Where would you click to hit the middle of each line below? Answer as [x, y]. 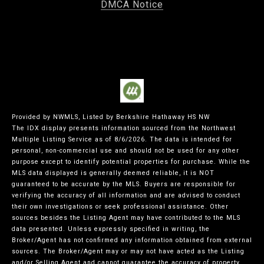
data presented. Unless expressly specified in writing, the [111, 229]
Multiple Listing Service [52, 140]
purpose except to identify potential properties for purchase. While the [131, 162]
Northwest [219, 128]
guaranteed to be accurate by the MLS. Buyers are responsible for [124, 184]
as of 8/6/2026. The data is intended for [162, 140]
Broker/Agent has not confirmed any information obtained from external [132, 240]
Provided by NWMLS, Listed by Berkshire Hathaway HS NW [111, 117]
